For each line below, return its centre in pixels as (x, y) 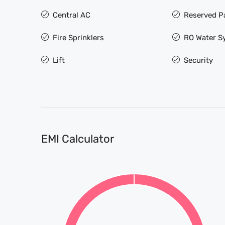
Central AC (72, 15)
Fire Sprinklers (78, 37)
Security (198, 60)
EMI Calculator (78, 139)
